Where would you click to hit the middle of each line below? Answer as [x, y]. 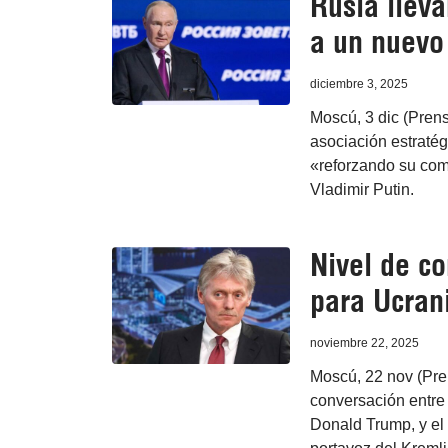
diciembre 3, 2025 [358, 84]
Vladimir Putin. [361, 190]
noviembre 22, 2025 [364, 343]
